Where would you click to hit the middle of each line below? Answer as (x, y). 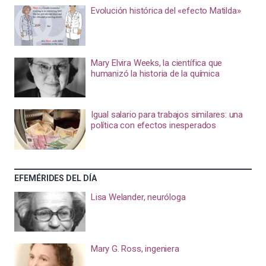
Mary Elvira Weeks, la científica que (156, 63)
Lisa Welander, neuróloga (138, 197)
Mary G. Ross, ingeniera (135, 249)
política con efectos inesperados (153, 126)
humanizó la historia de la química (155, 73)
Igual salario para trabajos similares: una (167, 115)
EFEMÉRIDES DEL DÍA (56, 178)
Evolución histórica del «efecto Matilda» (166, 11)
